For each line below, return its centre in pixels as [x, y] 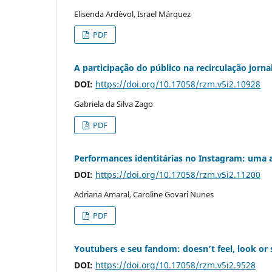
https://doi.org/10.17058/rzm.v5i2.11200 [178, 175]
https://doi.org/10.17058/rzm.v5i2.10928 [178, 84]
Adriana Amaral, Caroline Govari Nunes [144, 195]
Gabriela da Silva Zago [114, 104]
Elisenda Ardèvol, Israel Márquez [132, 14]
